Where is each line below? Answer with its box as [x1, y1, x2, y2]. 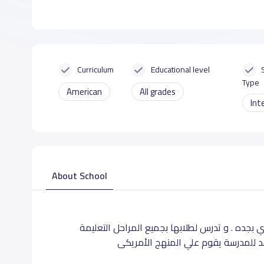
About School [51, 166, 107, 184]
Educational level [150, 61, 210, 77]
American [66, 83, 102, 100]
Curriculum [77, 61, 114, 77]
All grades [140, 83, 176, 100]
